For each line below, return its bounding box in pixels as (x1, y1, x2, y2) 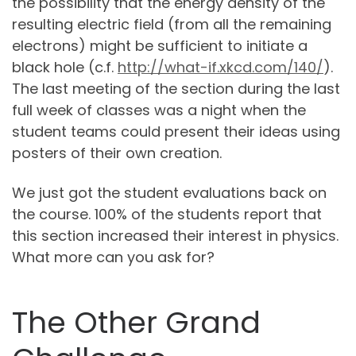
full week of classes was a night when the (12, 100, 306, 121)
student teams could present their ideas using (12, 122, 340, 142)
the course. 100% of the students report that (12, 203, 322, 224)
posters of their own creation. (12, 143, 222, 164)
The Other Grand (12, 302, 261, 344)
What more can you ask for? (12, 246, 215, 267)
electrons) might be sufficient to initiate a (12, 36, 308, 56)
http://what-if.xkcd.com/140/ (118, 57, 323, 78)
